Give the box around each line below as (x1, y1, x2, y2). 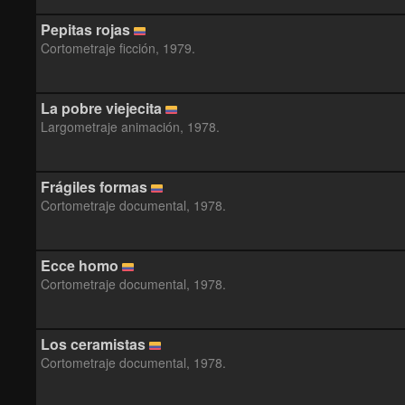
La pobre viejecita (41, 98, 162, 118)
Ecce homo (41, 255, 118, 276)
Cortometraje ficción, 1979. (41, 39, 195, 57)
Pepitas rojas (41, 19, 130, 40)
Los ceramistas (41, 334, 146, 354)
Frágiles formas (41, 176, 147, 197)
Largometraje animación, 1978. (41, 118, 220, 136)
